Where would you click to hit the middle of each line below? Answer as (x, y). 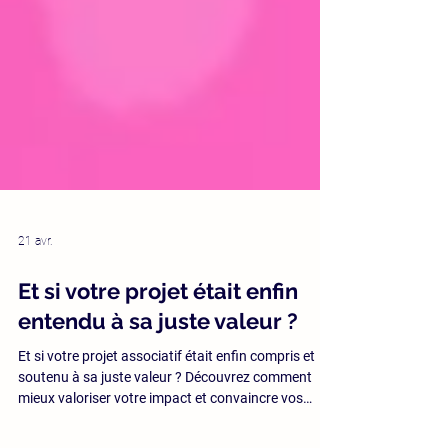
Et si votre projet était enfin (158, 363)
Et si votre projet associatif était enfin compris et (166, 428)
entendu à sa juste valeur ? (158, 393)
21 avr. (35, 313)
